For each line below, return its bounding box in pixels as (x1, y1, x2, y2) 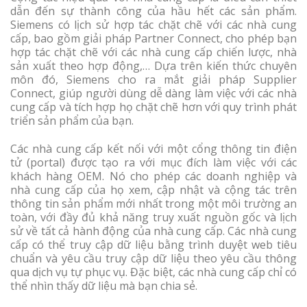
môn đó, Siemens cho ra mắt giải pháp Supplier (10, 72, 297, 88)
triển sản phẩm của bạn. (10, 113, 134, 129)
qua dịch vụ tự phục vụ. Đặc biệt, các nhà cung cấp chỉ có (10, 264, 297, 280)
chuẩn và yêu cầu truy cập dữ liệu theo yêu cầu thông (10, 250, 297, 266)
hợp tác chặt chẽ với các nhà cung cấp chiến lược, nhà (10, 45, 297, 60)
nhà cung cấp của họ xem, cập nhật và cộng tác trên (10, 182, 297, 197)
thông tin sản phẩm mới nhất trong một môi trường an (10, 195, 297, 211)
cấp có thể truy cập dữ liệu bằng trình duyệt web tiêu (10, 236, 297, 252)
